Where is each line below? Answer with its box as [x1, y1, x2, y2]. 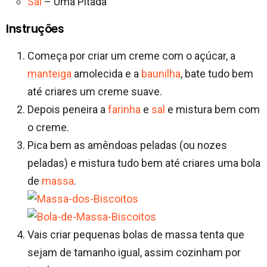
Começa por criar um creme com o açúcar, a [27, 49, 235, 62]
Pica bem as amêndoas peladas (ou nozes [27, 138, 227, 151]
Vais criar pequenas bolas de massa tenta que [27, 228, 244, 241]
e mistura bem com [165, 103, 260, 116]
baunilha [141, 67, 181, 80]
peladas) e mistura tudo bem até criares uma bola [27, 156, 260, 169]
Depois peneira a [27, 103, 108, 116]
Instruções [6, 20, 64, 37]
